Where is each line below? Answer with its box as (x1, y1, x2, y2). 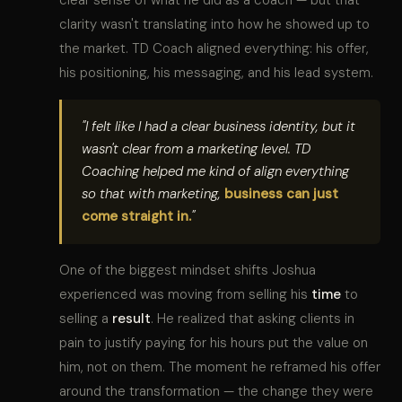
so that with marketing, (82, 184, 224, 203)
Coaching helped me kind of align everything (82, 162, 349, 180)
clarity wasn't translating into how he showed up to (59, 14, 370, 33)
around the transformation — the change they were (59, 381, 373, 400)
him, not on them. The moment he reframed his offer (59, 357, 380, 376)
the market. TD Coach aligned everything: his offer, (59, 39, 369, 57)
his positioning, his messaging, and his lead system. (59, 63, 373, 82)
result (112, 309, 151, 328)
